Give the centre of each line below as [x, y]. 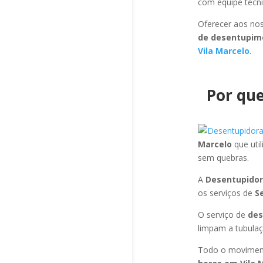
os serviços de [226, 193]
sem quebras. [223, 158]
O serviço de [222, 215]
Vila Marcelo [223, 51]
